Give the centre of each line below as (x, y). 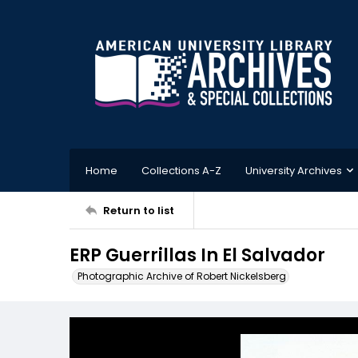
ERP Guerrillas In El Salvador (197, 255)
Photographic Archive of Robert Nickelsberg (182, 276)
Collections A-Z (181, 170)
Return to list (139, 210)
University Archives (294, 170)
